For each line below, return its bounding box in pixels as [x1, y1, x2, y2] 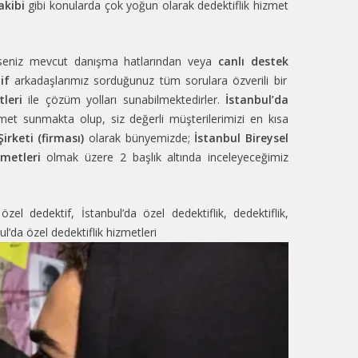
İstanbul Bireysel [194, 129, 289, 145]
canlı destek [218, 53, 289, 69]
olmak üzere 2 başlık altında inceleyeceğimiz [46, 149, 289, 165]
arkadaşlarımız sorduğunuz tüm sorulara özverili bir [9, 72, 287, 88]
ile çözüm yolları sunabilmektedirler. [22, 91, 226, 107]
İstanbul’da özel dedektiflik [81, 205, 224, 221]
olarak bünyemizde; [84, 129, 195, 145]
